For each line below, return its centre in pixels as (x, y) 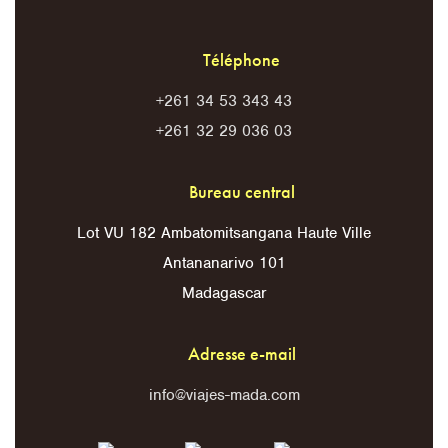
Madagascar (224, 293)
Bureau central (241, 192)
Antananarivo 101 (224, 263)
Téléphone (241, 60)
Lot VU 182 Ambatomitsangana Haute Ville (224, 233)
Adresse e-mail (241, 354)
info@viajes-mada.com (224, 395)
